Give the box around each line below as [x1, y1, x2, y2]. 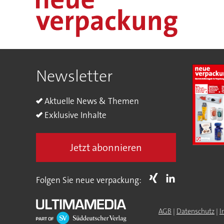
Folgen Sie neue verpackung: [35, 174, 141, 186]
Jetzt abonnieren [70, 140, 142, 154]
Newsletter [35, 65, 112, 86]
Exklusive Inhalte [44, 109, 106, 121]
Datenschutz [176, 206, 214, 215]
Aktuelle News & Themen [44, 95, 139, 107]
